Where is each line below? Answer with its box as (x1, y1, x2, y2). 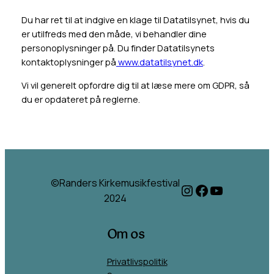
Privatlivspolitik (106, 255, 168, 267)
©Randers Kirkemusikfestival (50, 176, 180, 190)
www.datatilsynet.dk (116, 56, 203, 68)
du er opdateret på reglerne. (21, 93, 140, 105)
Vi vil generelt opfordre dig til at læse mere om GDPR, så (21, 79, 250, 91)
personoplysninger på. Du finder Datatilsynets (21, 42, 215, 54)
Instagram (179, 179, 247, 200)
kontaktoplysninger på (21, 56, 116, 68)
